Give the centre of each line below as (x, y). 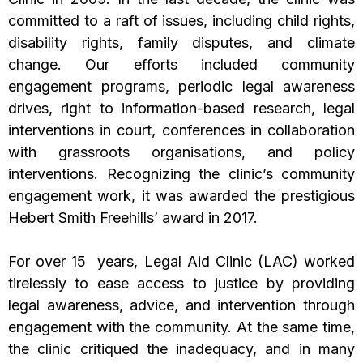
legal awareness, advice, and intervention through (181, 305)
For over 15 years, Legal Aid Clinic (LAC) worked (181, 262)
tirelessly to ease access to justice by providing (181, 284)
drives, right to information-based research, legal (181, 109)
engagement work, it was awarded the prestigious (181, 196)
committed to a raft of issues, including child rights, (181, 21)
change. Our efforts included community (181, 65)
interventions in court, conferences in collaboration (181, 130)
